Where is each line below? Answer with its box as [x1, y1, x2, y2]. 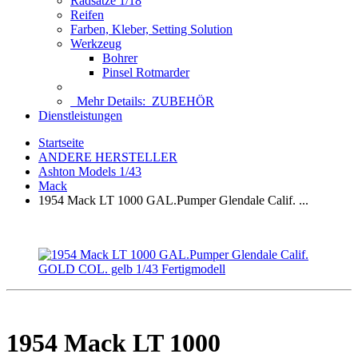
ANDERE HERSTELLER [38, 150, 177, 164]
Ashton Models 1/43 [38, 165, 141, 178]
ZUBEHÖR [152, 94, 214, 108]
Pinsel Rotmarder [102, 66, 189, 79]
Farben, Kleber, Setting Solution [70, 22, 233, 36]
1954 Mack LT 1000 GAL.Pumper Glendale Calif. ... [38, 193, 308, 207]
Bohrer [102, 51, 137, 65]
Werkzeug [70, 37, 121, 50]
